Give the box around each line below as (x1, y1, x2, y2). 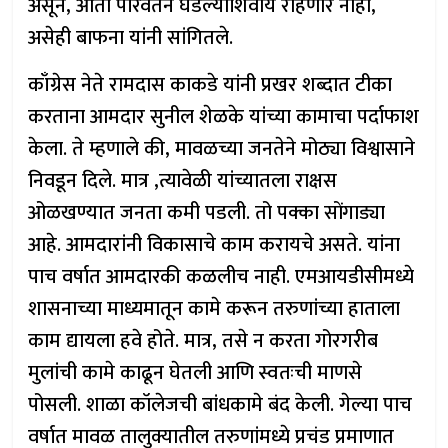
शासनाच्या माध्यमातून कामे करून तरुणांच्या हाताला (28, 292, 401, 326)
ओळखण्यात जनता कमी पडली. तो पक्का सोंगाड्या (28, 196, 386, 230)
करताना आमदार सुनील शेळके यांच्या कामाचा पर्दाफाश (28, 100, 420, 134)
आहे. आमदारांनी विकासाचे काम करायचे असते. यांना (28, 228, 401, 262)
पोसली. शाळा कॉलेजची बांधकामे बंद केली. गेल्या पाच (28, 388, 413, 422)
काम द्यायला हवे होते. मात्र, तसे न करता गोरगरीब (28, 324, 379, 358)
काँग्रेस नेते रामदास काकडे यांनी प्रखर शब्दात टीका (28, 68, 393, 102)
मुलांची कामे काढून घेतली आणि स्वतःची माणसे (28, 356, 363, 390)
